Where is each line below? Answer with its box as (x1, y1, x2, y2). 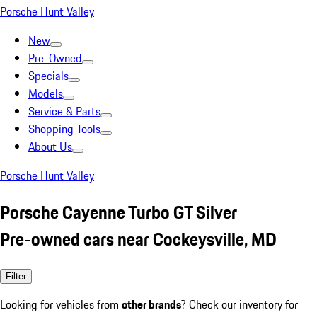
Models (28, 85, 63, 102)
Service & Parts (28, 103, 100, 120)
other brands (122, 295, 181, 313)
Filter (6, 270, 26, 282)
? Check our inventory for (181, 295, 298, 313)
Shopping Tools (28, 120, 100, 137)
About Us (28, 138, 72, 155)
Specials (28, 67, 69, 84)
